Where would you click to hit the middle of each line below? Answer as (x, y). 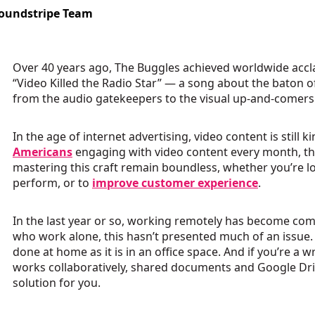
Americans (43, 152)
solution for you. (57, 283)
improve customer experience (175, 183)
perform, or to (52, 183)
